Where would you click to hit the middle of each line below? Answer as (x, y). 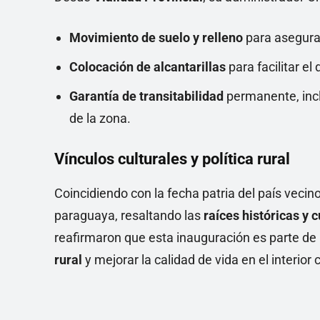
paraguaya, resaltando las (129, 215)
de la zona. (100, 118)
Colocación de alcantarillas (147, 67)
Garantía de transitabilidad (146, 96)
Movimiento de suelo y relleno (156, 37)
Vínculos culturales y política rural (172, 159)
